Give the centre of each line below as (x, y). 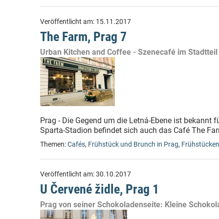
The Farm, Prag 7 (83, 37)
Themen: (54, 144)
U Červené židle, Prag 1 (99, 189)
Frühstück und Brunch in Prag (133, 144)
